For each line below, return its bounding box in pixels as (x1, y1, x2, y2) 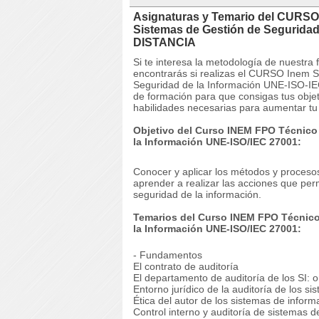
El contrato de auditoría (133, 261, 239, 272)
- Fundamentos (133, 249, 202, 261)
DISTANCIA (133, 36, 196, 48)
